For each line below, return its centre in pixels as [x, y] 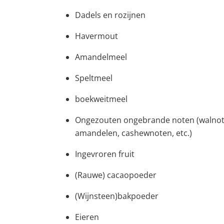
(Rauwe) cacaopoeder [116, 175]
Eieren [87, 217]
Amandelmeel [101, 57]
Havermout [97, 36]
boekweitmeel [101, 99]
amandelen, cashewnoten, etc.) [134, 133]
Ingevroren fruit [105, 154]
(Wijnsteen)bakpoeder [117, 196]
